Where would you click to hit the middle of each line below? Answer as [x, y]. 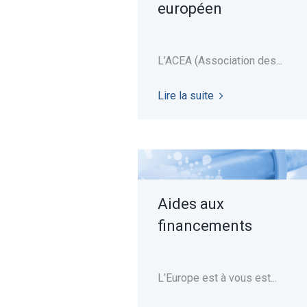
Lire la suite [185, 95]
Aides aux [191, 204]
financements [205, 225]
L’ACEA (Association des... [220, 60]
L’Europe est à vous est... [217, 278]
